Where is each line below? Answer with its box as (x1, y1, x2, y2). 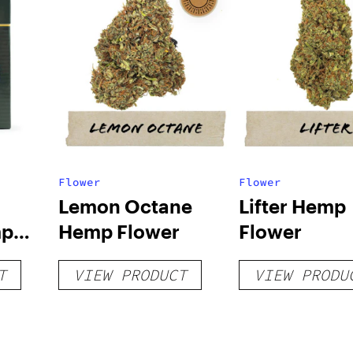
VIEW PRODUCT (72, 265, 187, 284)
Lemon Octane (58, 195, 192, 217)
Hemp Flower (58, 220, 180, 243)
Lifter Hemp (238, 195, 346, 217)
